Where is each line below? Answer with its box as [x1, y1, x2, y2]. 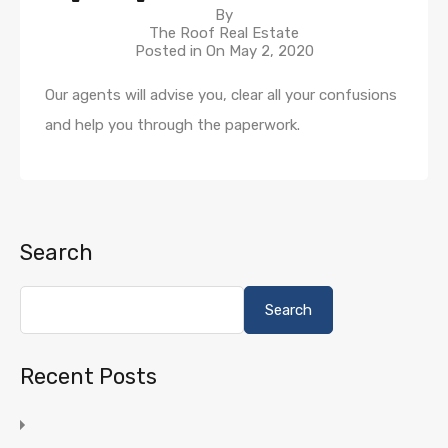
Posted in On [134, 41, 229, 60]
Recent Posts [20, 362, 157, 390]
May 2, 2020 [228, 41, 314, 60]
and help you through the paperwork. [45, 115, 300, 134]
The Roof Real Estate [149, 23, 299, 42]
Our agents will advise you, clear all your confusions [45, 85, 397, 104]
